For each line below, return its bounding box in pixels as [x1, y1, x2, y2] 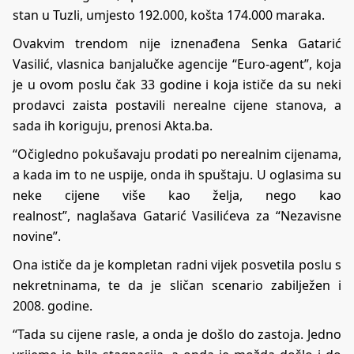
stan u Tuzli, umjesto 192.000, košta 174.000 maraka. [13, 6, 325, 24]
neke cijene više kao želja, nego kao [13, 186, 341, 205]
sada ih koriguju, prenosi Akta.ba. [13, 117, 213, 135]
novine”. [13, 228, 61, 246]
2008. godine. [13, 297, 92, 315]
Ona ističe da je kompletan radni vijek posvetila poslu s [13, 256, 341, 274]
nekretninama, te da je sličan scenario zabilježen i [13, 277, 341, 295]
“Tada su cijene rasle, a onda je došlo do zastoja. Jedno [13, 326, 341, 344]
